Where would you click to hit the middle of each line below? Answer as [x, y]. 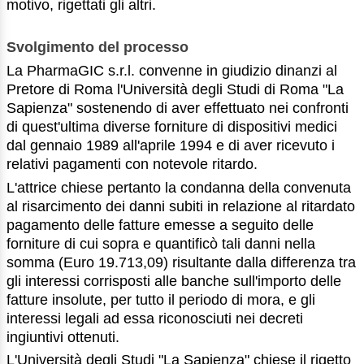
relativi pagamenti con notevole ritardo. [132, 164]
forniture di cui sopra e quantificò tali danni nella [161, 243]
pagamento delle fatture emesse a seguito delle [160, 225]
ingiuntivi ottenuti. [63, 337]
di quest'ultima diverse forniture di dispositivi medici [172, 126]
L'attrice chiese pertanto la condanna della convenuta [179, 187]
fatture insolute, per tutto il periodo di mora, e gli [161, 299]
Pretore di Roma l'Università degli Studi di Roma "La [175, 89]
